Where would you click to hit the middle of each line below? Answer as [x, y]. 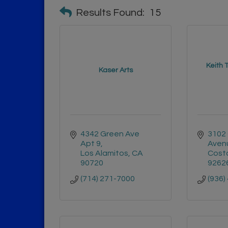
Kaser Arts [116, 70]
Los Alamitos [104, 153]
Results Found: [110, 13]
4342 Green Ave [110, 134]
